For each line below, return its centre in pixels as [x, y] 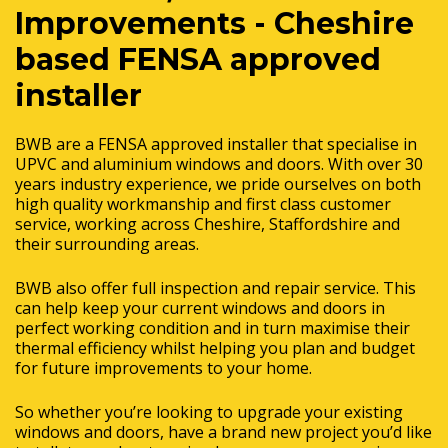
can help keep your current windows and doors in [200, 307]
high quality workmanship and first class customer [203, 203]
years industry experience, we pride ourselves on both [218, 183]
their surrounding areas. [107, 243]
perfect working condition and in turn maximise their [212, 327]
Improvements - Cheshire [214, 23]
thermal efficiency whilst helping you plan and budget [215, 347]
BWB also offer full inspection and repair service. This [215, 287]
